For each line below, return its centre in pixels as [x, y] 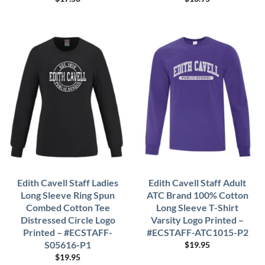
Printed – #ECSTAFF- [68, 232]
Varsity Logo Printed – [197, 220]
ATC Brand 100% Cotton [197, 195]
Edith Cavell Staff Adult [197, 183]
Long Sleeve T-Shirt [197, 208]
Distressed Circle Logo [68, 220]
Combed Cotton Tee [68, 208]
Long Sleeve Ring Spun [68, 195]
